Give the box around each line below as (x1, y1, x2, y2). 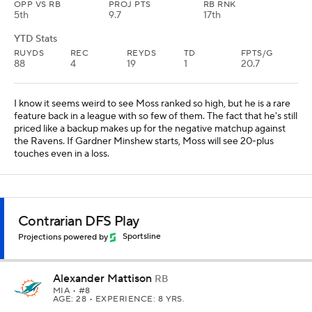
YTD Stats (14, 32, 57, 45)
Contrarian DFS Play (18, 212, 139, 231)
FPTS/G (241, 47, 273, 58)
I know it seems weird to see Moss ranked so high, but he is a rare (14, 97, 290, 110)
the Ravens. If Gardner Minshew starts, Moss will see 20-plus (14, 134, 274, 148)
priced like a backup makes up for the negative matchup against (14, 122, 286, 135)
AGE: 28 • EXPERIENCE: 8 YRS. (53, 293, 185, 304)
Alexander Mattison (53, 271, 152, 286)
